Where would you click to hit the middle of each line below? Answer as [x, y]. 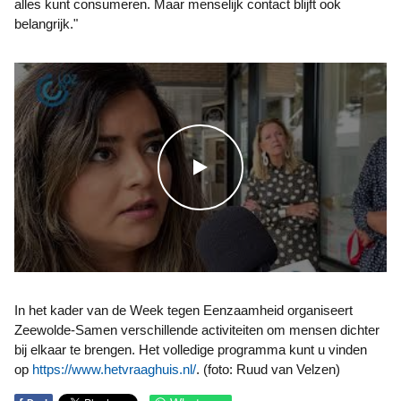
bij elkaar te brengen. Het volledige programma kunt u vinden [191, 350]
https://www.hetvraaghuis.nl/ [114, 369]
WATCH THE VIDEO [275, 166]
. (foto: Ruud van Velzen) [268, 369]
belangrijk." [46, 24]
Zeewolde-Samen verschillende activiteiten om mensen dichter [197, 330]
